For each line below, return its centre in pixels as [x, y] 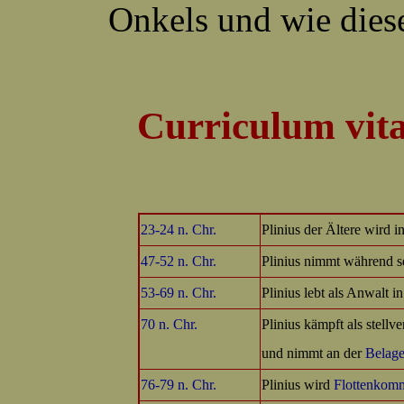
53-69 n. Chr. [179, 293]
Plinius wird [298, 385]
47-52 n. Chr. [179, 261]
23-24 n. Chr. [179, 230]
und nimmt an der [313, 353]
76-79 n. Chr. [179, 385]
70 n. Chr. [169, 324]
